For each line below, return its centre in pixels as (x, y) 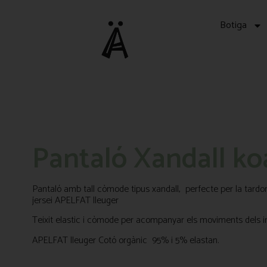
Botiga (233, 25)
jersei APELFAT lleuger (75, 200)
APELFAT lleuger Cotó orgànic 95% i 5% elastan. (125, 240)
